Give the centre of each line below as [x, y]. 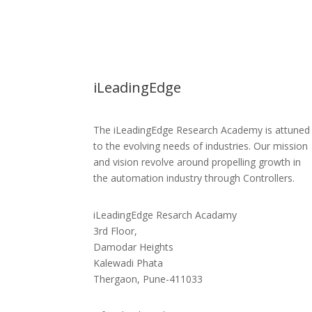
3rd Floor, [116, 231]
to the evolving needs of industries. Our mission [201, 146]
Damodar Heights [134, 247]
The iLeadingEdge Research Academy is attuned [202, 130]
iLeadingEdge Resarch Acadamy [165, 214]
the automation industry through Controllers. [194, 178]
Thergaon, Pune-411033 [148, 279]
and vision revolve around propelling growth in [197, 162]
